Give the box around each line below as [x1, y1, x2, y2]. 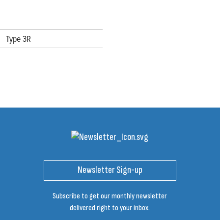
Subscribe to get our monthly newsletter [53, 191, 167, 201]
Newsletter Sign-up [77, 165, 142, 176]
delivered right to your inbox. [70, 203, 150, 213]
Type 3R [6, 32, 31, 45]
